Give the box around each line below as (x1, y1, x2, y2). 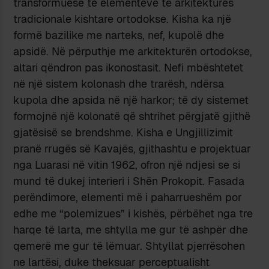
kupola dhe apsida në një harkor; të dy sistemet (13, 93, 249, 107)
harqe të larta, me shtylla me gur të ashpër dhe (13, 223, 249, 237)
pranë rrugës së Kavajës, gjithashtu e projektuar (13, 142, 252, 156)
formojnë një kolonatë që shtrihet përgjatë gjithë (13, 109, 251, 124)
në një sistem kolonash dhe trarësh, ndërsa (13, 77, 225, 91)
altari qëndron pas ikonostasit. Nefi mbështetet (13, 61, 244, 75)
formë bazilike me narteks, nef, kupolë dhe (13, 28, 225, 43)
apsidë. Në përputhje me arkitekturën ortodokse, (13, 44, 253, 59)
